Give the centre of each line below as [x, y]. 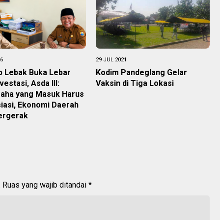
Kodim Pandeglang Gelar [141, 72]
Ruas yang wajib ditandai [45, 185]
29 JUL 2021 [111, 59]
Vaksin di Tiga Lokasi [135, 83]
